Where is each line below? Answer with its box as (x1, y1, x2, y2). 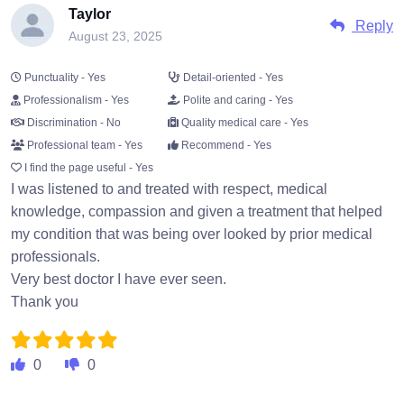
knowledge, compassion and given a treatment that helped (11, 204, 382, 220)
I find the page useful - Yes (22, 161, 153, 175)
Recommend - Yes (179, 139, 271, 152)
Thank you (11, 294, 78, 310)
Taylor (69, 5, 111, 22)
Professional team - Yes (24, 139, 142, 152)
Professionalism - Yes (21, 94, 129, 107)
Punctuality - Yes (22, 71, 106, 85)
